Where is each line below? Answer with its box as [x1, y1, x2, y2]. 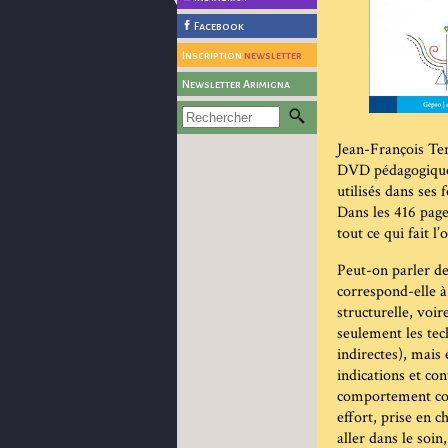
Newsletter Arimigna [182, 78, 290, 90]
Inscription [182, 49, 244, 61]
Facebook [194, 20, 244, 32]
